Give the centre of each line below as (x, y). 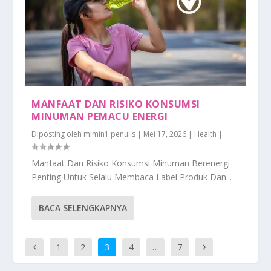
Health (206, 134)
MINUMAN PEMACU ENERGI (100, 116)
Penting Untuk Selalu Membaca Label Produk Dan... (132, 177)
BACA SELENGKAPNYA (83, 207)
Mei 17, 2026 (165, 134)
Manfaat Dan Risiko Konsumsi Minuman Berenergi (131, 163)
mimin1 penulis (110, 134)
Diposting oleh (58, 134)
